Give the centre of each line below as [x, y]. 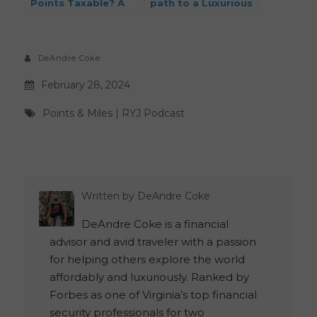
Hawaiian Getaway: [200, 16]
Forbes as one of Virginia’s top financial [153, 295]
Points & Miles [77, 114]
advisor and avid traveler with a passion [153, 242]
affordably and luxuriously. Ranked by [149, 277]
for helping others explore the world [147, 260]
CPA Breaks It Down [82, 16]
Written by [109, 196]
